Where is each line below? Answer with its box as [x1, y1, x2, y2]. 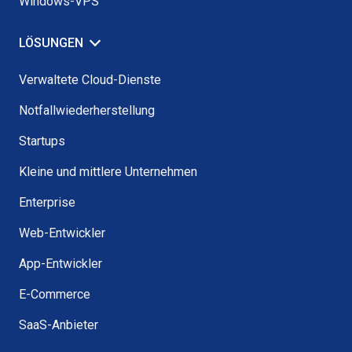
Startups [19, 133, 65, 148]
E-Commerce [19, 286, 90, 302]
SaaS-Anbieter [19, 317, 98, 332]
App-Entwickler [19, 255, 102, 271]
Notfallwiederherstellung [19, 102, 155, 118]
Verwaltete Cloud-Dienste [19, 71, 161, 87]
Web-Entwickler [19, 225, 105, 240]
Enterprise [19, 194, 75, 210]
